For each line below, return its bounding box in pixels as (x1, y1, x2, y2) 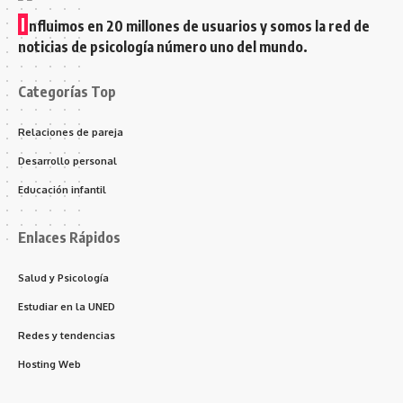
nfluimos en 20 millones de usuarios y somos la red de (29, 17, 370, 36)
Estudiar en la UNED (18, 300, 115, 314)
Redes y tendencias (18, 329, 115, 343)
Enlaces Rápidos (18, 228, 121, 247)
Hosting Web (18, 358, 81, 372)
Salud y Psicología (18, 272, 109, 285)
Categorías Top (18, 83, 116, 102)
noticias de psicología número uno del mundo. (18, 38, 308, 57)
